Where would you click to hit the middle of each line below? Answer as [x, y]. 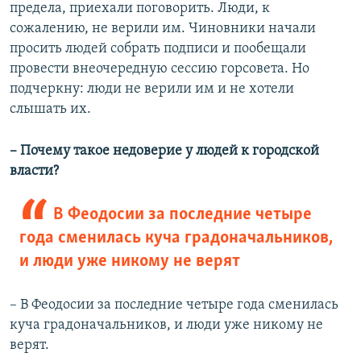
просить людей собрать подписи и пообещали [158, 49]
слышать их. [50, 110]
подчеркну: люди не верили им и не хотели [152, 89]
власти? [34, 172]
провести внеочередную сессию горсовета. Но [160, 69]
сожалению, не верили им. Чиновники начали [163, 29]
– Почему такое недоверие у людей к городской [164, 151]
